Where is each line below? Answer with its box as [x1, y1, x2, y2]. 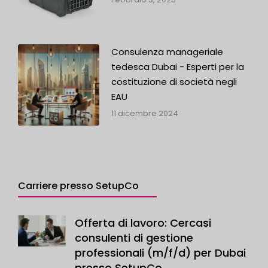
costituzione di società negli [111, 75, 237, 89]
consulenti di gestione [75, 230, 193, 246]
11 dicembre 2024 [111, 108, 178, 120]
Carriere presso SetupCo [18, 179, 139, 193]
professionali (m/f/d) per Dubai [75, 245, 246, 261]
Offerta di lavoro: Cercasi [75, 215, 211, 231]
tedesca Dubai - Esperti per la [111, 60, 244, 74]
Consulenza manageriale [111, 45, 223, 59]
